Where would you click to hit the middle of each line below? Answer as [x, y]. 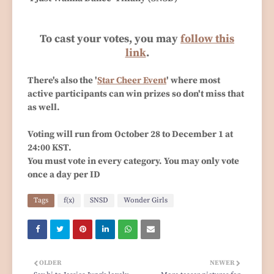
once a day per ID [64, 174]
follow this [207, 39]
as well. [44, 107]
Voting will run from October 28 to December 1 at [130, 134]
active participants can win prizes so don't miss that [136, 94]
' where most [193, 80]
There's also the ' [62, 80]
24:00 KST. [50, 147]
